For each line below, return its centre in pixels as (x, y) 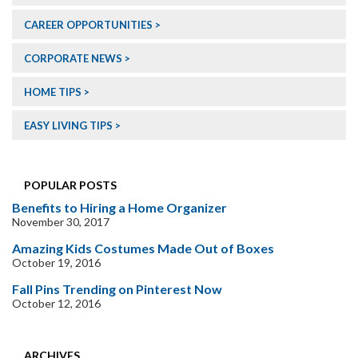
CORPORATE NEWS (73, 59)
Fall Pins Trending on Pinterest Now (117, 289)
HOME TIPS (53, 92)
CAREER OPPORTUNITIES (88, 25)
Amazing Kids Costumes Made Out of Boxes (143, 249)
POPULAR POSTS (70, 185)
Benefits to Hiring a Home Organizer (119, 208)
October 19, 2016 (56, 263)
